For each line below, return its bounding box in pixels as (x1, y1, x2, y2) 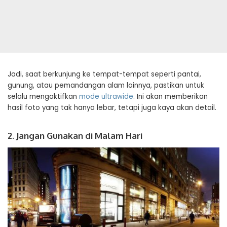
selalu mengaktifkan (8, 92, 79, 101)
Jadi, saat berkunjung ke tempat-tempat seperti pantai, (8, 69, 201, 79)
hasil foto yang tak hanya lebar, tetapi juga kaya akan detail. (8, 103, 216, 112)
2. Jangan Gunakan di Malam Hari (8, 130, 142, 141)
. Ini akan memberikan (133, 92, 208, 101)
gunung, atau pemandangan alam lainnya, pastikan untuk (8, 81, 204, 90)
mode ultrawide (79, 92, 133, 101)
